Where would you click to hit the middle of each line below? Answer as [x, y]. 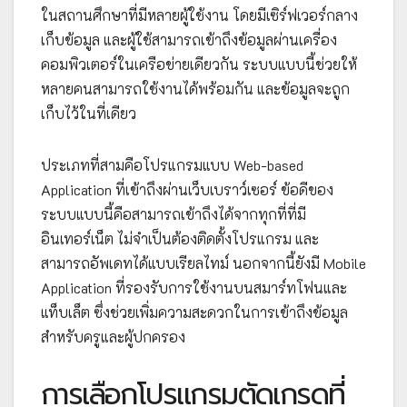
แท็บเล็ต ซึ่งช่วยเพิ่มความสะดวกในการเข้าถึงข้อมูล [194, 312]
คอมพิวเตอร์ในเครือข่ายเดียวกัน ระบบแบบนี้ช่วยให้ [199, 64]
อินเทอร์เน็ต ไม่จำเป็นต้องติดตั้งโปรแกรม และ [180, 238]
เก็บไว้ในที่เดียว [89, 113]
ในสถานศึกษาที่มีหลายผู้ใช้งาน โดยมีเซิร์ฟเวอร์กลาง [199, 15]
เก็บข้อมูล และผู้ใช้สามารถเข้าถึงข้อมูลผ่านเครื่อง [189, 39]
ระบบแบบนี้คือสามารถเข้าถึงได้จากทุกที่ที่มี [174, 213]
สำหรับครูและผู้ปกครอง [113, 336]
